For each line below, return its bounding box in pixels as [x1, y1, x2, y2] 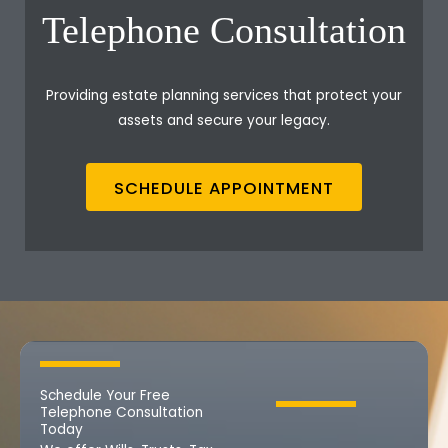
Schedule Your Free [40, 385, 170, 405]
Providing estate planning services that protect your [46, 85, 402, 105]
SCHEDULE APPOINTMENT [114, 176, 334, 200]
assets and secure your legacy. [118, 110, 330, 130]
